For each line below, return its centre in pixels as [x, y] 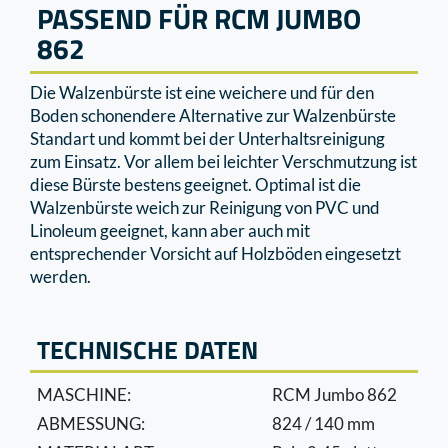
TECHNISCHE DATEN [147, 349]
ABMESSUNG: [91, 423]
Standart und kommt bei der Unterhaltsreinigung [207, 138]
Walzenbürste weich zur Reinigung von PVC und [205, 207]
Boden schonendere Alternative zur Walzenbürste [213, 115]
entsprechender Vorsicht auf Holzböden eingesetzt [215, 253]
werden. [60, 276]
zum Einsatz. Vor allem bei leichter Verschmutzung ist [223, 161]
